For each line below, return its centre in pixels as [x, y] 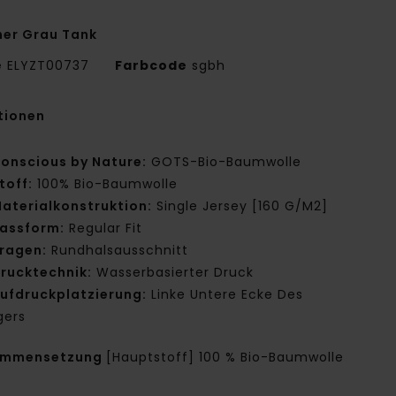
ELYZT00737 [49, 66]
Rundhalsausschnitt [118, 251]
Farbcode [152, 66]
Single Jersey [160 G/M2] [240, 206]
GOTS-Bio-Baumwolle [225, 162]
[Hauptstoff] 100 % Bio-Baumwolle [225, 358]
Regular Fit [104, 228]
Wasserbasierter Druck [173, 273]
